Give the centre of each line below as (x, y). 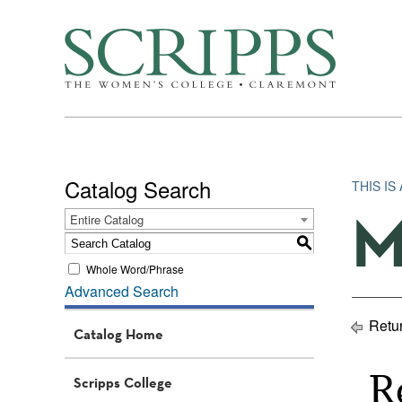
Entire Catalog (107, 219)
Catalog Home (118, 334)
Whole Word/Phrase (135, 268)
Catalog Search (138, 189)
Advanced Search (122, 291)
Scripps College (123, 382)
